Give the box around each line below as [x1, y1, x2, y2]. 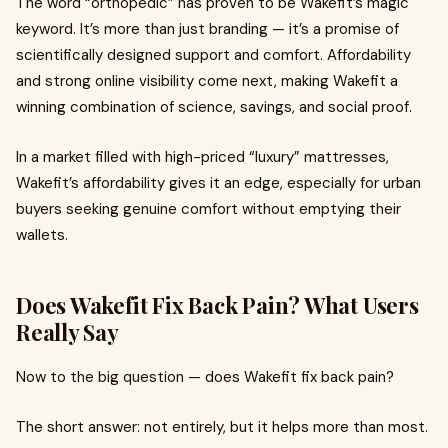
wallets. [16, 225, 68, 245]
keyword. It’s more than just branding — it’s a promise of [16, 19, 399, 39]
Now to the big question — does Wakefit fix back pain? [16, 367, 394, 387]
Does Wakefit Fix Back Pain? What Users [16, 290, 419, 320]
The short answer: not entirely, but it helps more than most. [16, 417, 428, 437]
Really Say [16, 317, 119, 347]
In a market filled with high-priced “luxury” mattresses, [16, 147, 389, 167]
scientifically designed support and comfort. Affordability [16, 45, 411, 65]
